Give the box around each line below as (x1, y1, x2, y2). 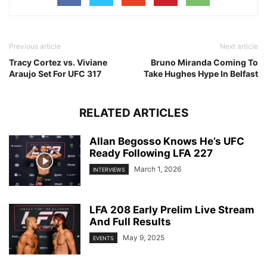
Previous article (9, 42, 61, 51)
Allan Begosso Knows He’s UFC (89, 135, 244, 148)
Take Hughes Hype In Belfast (144, 69, 258, 79)
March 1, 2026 (134, 164, 181, 174)
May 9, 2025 (123, 233, 164, 243)
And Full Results (89, 216, 171, 228)
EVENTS (93, 235, 114, 242)
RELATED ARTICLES (79, 106, 188, 120)
